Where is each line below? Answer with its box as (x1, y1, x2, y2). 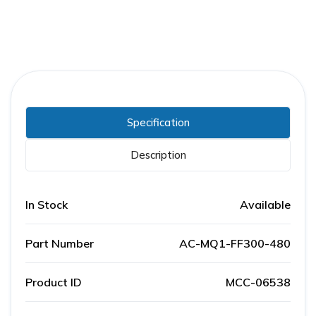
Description (130, 148, 186, 162)
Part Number (25, 236, 94, 251)
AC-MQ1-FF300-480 (179, 236, 291, 251)
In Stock (25, 197, 68, 212)
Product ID (25, 275, 82, 290)
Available (240, 197, 291, 212)
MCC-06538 (226, 275, 291, 290)
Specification (126, 116, 190, 130)
